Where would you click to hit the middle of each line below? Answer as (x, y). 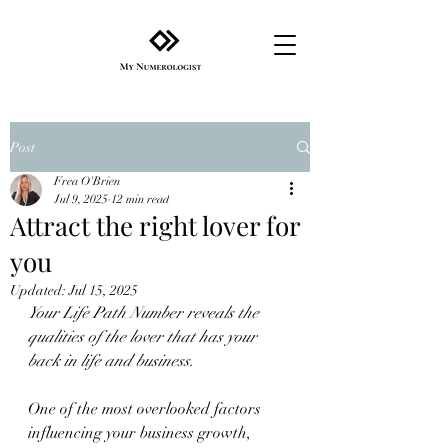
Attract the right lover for (155, 225)
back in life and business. (111, 361)
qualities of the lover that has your (144, 337)
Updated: (39, 290)
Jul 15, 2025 (103, 290)
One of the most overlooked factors (146, 409)
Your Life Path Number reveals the (145, 313)
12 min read (140, 199)
